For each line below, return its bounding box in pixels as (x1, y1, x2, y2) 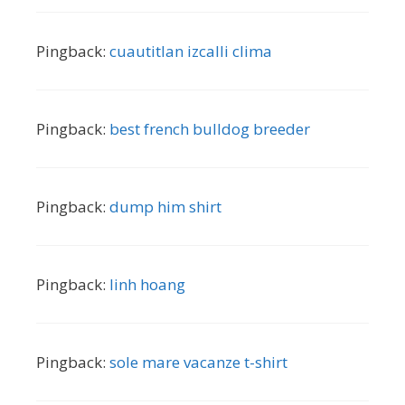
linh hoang (109, 273, 185, 295)
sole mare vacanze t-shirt (109, 351, 287, 372)
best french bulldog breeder (109, 118, 310, 139)
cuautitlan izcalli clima (109, 40, 272, 61)
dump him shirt (109, 195, 221, 217)
